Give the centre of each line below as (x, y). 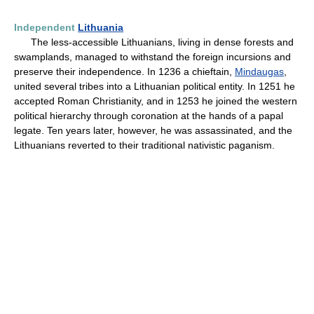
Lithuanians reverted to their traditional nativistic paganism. (144, 145)
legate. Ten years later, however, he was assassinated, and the (153, 130)
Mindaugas (259, 71)
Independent (46, 27)
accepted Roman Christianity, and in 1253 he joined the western (156, 101)
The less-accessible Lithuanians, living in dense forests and (154, 42)
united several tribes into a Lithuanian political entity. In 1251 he (155, 86)
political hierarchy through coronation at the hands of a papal (149, 116)
